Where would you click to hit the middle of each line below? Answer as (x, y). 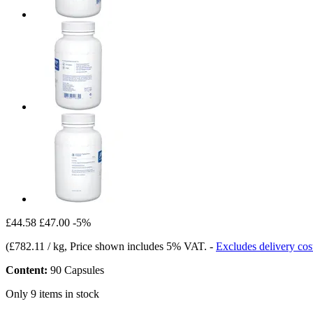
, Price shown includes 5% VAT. (137, 246)
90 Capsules (76, 270)
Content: (27, 270)
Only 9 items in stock (52, 293)
